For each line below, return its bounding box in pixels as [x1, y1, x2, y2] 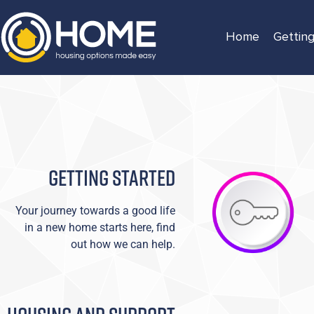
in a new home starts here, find [25, 220, 175, 234]
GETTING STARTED [48, 161, 175, 193]
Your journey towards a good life [15, 203, 175, 217]
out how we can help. [71, 237, 175, 251]
